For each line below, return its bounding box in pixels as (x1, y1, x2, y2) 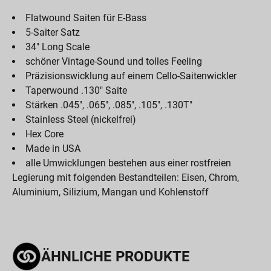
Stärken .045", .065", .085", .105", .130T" (25, 99, 192, 111)
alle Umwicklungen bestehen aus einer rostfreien (25, 157, 231, 169)
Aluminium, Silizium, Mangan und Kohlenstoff (12, 186, 209, 198)
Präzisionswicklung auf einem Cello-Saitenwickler (25, 70, 237, 82)
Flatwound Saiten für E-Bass (25, 12, 146, 24)
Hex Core (25, 128, 64, 140)
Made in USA (25, 143, 80, 154)
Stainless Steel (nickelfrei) (25, 114, 136, 125)
